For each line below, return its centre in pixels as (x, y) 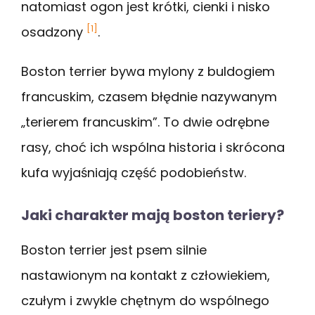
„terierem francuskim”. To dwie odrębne (145, 122)
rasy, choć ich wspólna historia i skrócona (153, 148)
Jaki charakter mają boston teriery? (153, 216)
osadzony (54, 32)
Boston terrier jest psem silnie (114, 250)
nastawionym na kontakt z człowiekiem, (146, 276)
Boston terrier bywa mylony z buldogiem (148, 72)
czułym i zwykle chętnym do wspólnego (145, 301)
